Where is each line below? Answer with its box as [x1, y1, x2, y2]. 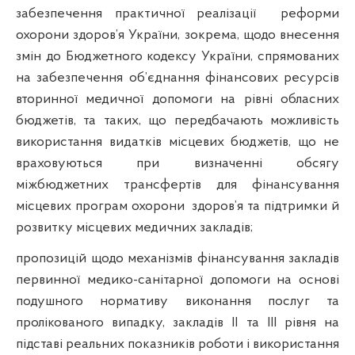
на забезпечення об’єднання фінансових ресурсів [16, 70, 339, 86]
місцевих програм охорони [16, 198, 185, 214]
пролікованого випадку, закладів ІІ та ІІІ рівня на [16, 315, 339, 330]
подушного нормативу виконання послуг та [16, 293, 339, 309]
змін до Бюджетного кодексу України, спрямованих [16, 48, 339, 64]
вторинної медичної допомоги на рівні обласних [16, 91, 339, 107]
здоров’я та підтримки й [192, 198, 340, 214]
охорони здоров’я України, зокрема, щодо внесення [16, 27, 339, 43]
